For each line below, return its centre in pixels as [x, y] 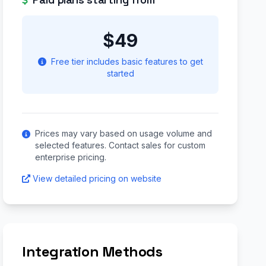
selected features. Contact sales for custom [121, 145]
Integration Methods [92, 251]
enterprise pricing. [71, 157]
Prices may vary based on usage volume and [124, 133]
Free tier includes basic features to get [126, 61]
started [120, 73]
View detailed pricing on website [97, 178]
